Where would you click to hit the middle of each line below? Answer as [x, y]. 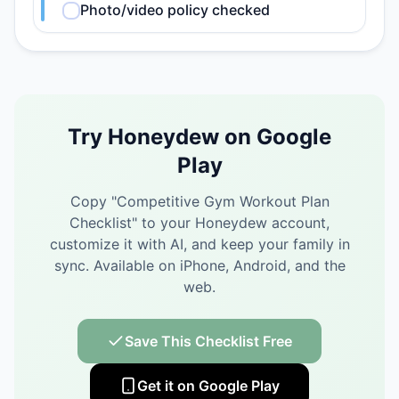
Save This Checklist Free [208, 341]
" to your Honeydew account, [231, 223]
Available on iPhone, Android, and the [219, 265]
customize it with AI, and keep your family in [199, 244]
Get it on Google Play [208, 386]
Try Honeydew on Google [199, 137]
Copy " [93, 201]
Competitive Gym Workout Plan [223, 201]
